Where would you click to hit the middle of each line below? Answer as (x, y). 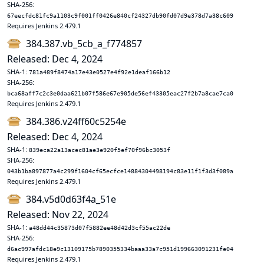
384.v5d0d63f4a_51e (71, 199)
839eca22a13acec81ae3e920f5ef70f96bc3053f (100, 150)
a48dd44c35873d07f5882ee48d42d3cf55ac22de (100, 228)
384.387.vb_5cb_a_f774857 (84, 44)
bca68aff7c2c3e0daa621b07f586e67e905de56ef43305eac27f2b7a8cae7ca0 (120, 93)
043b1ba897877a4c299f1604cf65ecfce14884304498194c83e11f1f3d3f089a (120, 171)
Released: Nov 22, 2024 (58, 214)
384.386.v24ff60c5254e (76, 121)
